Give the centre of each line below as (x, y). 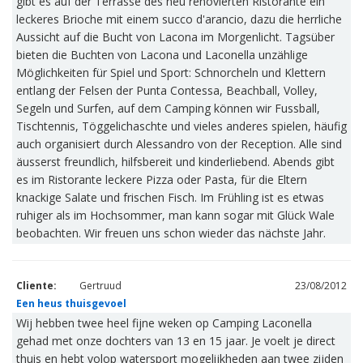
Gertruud (100, 286)
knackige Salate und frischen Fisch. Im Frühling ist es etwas (170, 197)
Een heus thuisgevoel (71, 303)
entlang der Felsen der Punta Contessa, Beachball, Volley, (167, 90)
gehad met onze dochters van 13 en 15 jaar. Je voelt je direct (176, 341)
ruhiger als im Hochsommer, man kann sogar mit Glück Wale (175, 215)
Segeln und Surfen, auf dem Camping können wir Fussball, (168, 108)
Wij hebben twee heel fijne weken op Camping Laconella (164, 323)
